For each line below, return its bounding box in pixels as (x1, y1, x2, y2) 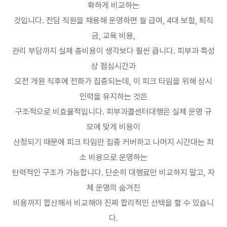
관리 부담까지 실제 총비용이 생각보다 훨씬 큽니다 (12, 46, 173, 56)
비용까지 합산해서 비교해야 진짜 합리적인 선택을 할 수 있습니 (13, 198, 214, 208)
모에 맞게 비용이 (87, 122, 140, 132)
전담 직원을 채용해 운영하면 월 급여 (46, 16, 163, 25)
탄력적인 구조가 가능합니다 (12, 168, 101, 177)
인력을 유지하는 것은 (80, 92, 147, 101)
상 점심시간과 (91, 61, 136, 71)
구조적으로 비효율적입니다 (15, 107, 102, 117)
